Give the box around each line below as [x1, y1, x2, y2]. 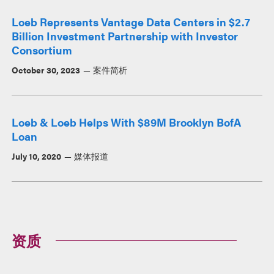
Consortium [12, 42, 73, 57]
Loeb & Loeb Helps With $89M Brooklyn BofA [12, 114, 242, 130]
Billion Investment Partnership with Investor [12, 28, 239, 43]
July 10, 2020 [12, 149, 62, 162]
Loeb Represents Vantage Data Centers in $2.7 [12, 13, 251, 29]
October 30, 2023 [12, 63, 81, 76]
